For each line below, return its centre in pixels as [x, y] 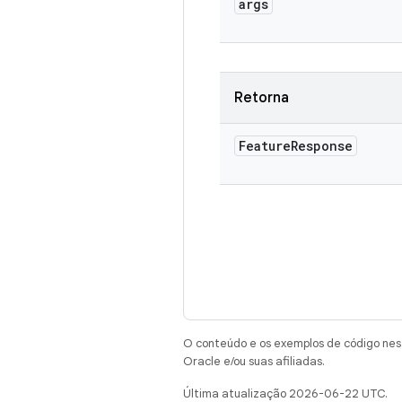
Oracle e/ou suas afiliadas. [254, 361]
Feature [265, 146]
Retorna [262, 98]
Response [322, 146]
